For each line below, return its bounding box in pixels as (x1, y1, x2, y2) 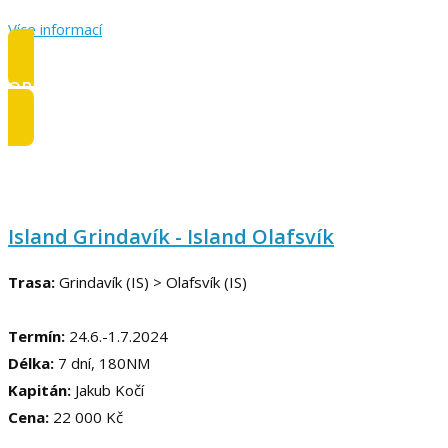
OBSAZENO (8, 75, 102, 99)
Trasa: (8, 271, 55, 292)
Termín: (8, 325, 65, 346)
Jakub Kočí (71, 379, 144, 400)
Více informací (8, 18, 102, 39)
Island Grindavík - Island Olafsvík (8, 222, 334, 250)
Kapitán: (8, 379, 71, 400)
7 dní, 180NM (58, 352, 150, 373)
